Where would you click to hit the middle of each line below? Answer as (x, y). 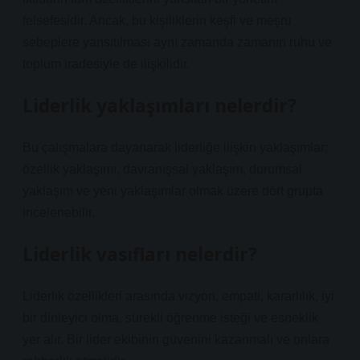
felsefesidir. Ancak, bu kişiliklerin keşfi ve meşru (157, 20)
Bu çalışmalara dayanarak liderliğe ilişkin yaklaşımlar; (175, 147)
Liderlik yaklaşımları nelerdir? (160, 106)
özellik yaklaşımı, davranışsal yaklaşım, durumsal (162, 169)
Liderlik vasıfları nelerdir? (140, 254)
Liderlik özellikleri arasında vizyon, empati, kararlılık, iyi (178, 296)
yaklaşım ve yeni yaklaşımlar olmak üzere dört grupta (173, 191)
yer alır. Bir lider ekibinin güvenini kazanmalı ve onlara (176, 340)
